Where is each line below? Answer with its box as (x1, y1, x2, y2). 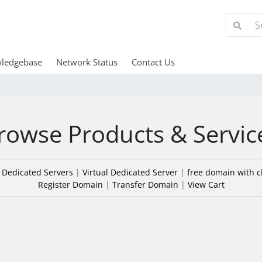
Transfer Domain (112, 179, 178, 190)
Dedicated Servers (1, 167, 73, 178)
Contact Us (131, 56, 175, 68)
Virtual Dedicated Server (82, 167, 178, 178)
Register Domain (37, 179, 103, 190)
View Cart (187, 179, 225, 190)
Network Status (56, 56, 118, 68)
